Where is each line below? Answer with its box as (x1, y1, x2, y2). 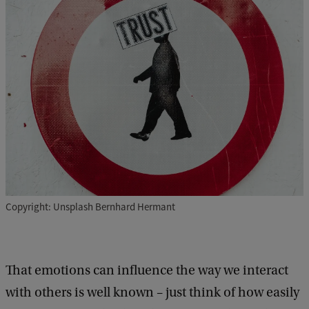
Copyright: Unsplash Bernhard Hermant (6, 200, 175, 214)
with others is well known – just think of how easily (6, 285, 299, 301)
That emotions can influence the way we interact (6, 263, 288, 279)
